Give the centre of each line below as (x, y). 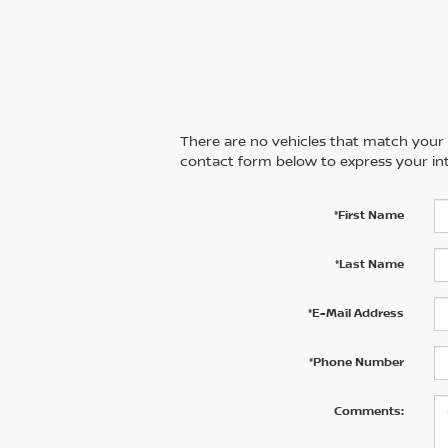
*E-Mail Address (355, 312)
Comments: (368, 410)
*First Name (368, 214)
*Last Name (369, 263)
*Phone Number (356, 361)
